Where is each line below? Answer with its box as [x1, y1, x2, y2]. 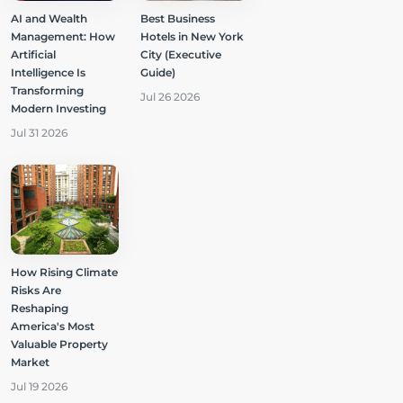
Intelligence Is [11, 65, 85, 79]
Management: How [11, 29, 115, 43]
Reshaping [11, 300, 68, 315]
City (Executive [140, 47, 221, 61]
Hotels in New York [140, 29, 244, 43]
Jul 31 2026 [11, 125, 67, 139]
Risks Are [11, 282, 61, 297]
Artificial [11, 47, 56, 61]
